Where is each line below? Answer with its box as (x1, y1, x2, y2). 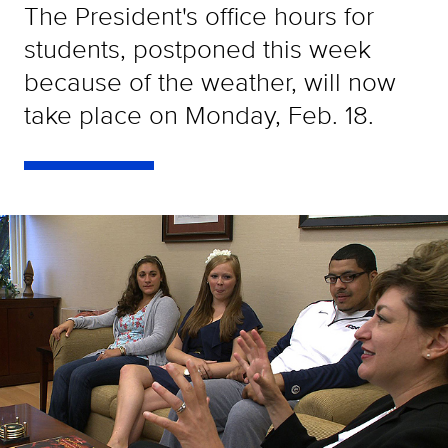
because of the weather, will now (24, 63, 396, 100)
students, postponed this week (24, 30, 371, 67)
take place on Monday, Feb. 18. (24, 96, 374, 133)
